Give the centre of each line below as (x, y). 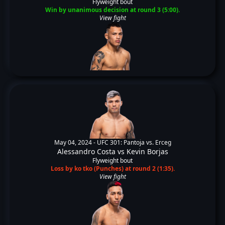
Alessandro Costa (86, 151)
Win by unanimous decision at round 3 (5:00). (113, 10)
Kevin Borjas (147, 151)
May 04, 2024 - (75, 142)
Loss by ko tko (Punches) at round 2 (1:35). (113, 168)
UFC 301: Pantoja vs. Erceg (134, 142)
